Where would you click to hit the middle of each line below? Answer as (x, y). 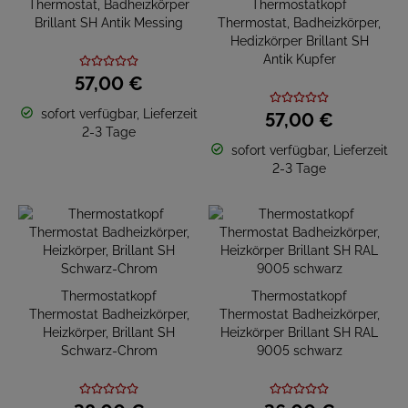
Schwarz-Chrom (109, 351)
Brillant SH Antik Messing (109, 23)
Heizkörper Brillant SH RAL (299, 332)
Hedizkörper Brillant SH (299, 41)
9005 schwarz (299, 351)
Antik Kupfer (299, 59)
